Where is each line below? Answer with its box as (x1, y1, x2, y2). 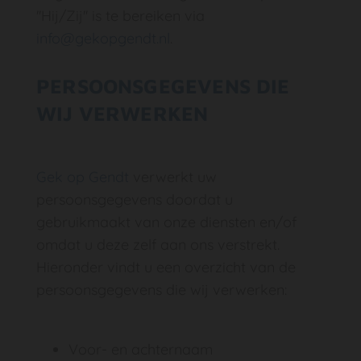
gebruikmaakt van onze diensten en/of (36, 213, 297, 231)
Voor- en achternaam (68, 340, 213, 359)
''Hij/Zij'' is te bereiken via (36, 6, 205, 25)
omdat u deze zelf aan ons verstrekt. (36, 235, 280, 254)
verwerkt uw (129, 168, 217, 186)
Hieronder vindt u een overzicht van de (36, 258, 296, 276)
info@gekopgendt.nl (36, 29, 170, 48)
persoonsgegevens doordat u (36, 190, 233, 209)
